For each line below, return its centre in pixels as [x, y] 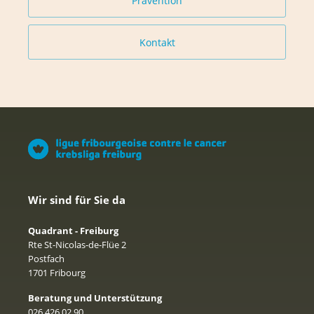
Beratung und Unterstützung [95, 298]
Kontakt [157, 42]
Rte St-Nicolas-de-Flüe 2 [77, 245]
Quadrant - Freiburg [73, 231]
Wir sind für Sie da [77, 200]
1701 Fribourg [57, 273]
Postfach [46, 259]
